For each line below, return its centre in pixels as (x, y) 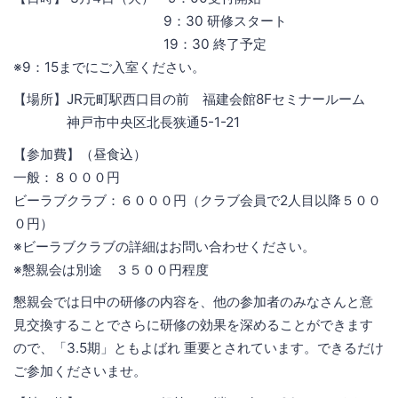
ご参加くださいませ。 (80, 370)
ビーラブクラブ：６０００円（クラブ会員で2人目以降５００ (197, 200)
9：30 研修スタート (150, 20)
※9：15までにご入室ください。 (109, 67)
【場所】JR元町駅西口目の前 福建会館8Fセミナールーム (189, 99)
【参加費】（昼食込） (80, 154)
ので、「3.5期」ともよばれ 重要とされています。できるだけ (199, 347)
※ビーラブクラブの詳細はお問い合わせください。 (164, 246)
